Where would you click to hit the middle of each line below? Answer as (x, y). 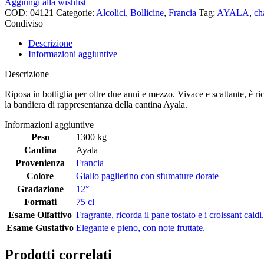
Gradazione (40, 189)
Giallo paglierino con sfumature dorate (147, 176)
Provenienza (40, 163)
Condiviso (24, 23)
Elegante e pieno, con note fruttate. (141, 227)
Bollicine (147, 12)
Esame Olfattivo (40, 214)
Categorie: (75, 12)
